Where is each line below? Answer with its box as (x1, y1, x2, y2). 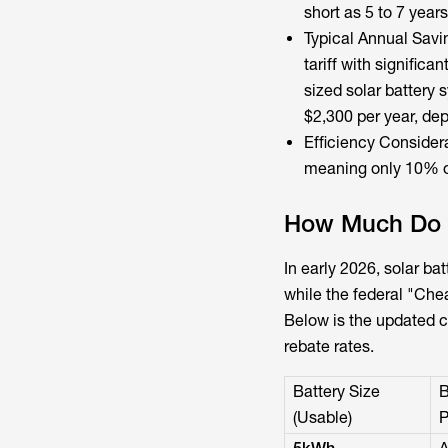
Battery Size (292, 382, 380, 401)
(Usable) (292, 408, 352, 427)
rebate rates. (283, 337, 374, 356)
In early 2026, (283, 259, 384, 278)
